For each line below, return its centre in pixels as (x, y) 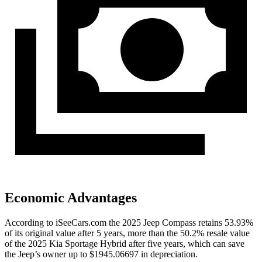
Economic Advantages (71, 198)
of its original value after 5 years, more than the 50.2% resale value (127, 233)
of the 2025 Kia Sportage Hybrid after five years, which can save (125, 244)
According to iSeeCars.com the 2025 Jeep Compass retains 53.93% (129, 223)
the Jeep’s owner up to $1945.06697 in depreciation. (101, 254)
